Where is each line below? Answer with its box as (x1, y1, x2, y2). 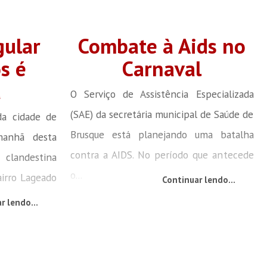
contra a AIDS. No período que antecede (70, 147, 254, 162)
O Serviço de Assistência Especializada (70, 86, 254, 101)
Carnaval (122, 54, 202, 82)
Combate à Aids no (78, 32, 246, 60)
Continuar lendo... (162, 173, 235, 185)
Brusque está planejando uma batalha (70, 127, 254, 141)
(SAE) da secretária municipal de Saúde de (70, 107, 254, 121)
